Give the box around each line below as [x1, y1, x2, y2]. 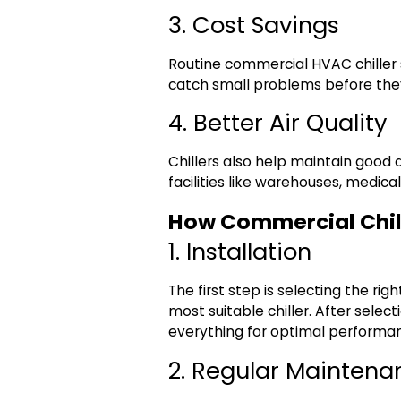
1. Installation [168, 235, 312, 269]
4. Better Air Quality [168, 107, 388, 140]
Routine [168, 54, 226, 73]
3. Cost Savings [168, 9, 340, 42]
